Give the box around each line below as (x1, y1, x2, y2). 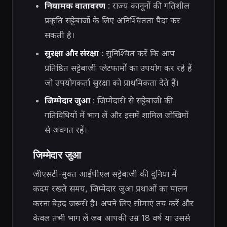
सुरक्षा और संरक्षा (44, 48, 99, 58)
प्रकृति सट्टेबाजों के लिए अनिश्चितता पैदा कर (44, 15, 180, 26)
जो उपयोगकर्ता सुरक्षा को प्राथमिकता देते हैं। (44, 77, 179, 88)
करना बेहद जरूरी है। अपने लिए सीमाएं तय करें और (33, 198, 194, 209)
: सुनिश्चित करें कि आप (98, 48, 175, 58)
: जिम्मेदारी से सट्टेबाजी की (90, 95, 173, 106)
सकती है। (44, 30, 74, 41)
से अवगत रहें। (44, 125, 87, 135)
